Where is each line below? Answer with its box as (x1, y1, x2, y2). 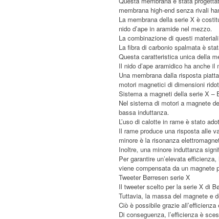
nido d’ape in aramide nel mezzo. (119, 24, 213, 34)
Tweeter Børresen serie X (119, 173, 191, 182)
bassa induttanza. (119, 108, 172, 117)
